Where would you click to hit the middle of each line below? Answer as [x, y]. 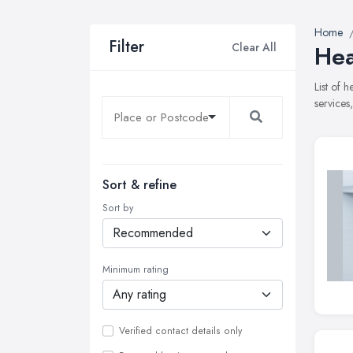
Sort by [118, 208]
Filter [126, 47]
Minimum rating [136, 269]
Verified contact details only [180, 331]
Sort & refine [139, 185]
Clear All [254, 47]
